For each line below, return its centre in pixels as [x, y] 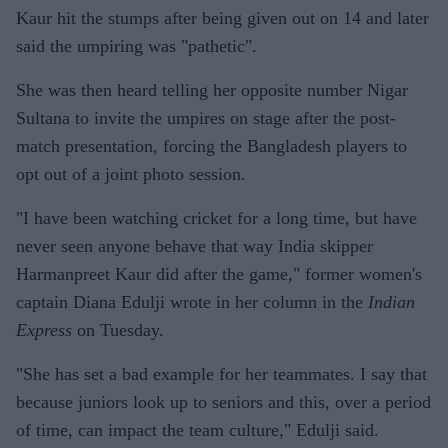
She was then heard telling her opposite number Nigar [212, 89]
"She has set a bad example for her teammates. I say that [221, 373]
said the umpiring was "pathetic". [136, 45]
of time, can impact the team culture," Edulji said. [197, 429]
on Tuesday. [118, 329]
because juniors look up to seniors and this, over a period [223, 401]
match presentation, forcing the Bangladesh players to [211, 145]
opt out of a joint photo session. [131, 173]
